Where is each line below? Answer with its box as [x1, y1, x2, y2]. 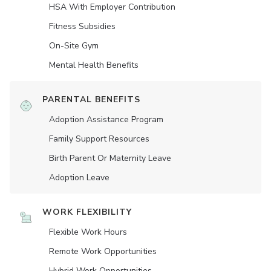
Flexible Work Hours [49, 226, 127, 238]
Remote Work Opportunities [49, 246, 157, 257]
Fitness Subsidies [49, 21, 116, 32]
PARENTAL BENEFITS [42, 94, 140, 105]
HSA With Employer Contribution [49, 1, 175, 13]
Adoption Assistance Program [49, 114, 163, 125]
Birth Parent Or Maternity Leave [49, 152, 171, 164]
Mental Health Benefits [49, 59, 139, 71]
